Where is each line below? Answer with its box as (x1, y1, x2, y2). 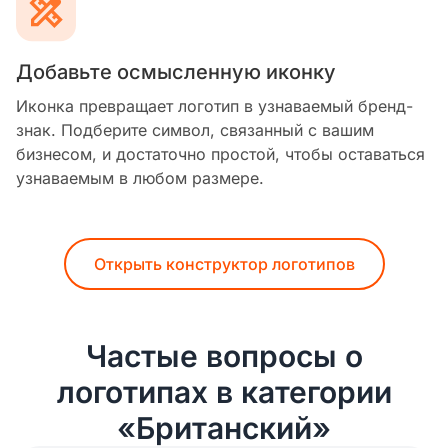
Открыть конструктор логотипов (93, 253, 355, 274)
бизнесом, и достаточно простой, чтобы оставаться (16, 143, 425, 164)
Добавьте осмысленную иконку (16, 59, 336, 84)
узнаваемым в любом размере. (16, 167, 264, 188)
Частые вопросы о (85, 337, 363, 374)
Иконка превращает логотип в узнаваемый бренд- (16, 95, 413, 116)
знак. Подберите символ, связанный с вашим (16, 119, 374, 140)
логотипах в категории (56, 373, 392, 410)
